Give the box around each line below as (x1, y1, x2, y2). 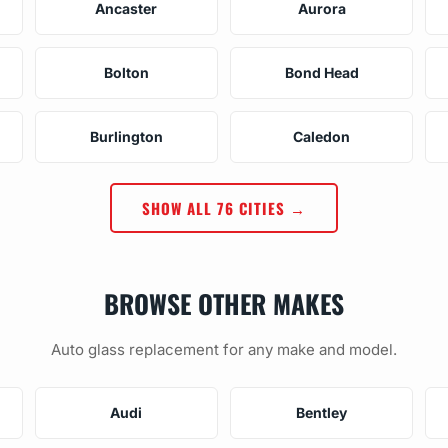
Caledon (293, 127, 351, 145)
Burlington (89, 127, 163, 145)
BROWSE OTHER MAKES (104, 283, 344, 322)
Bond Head (284, 63, 359, 81)
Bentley (296, 403, 348, 421)
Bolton (103, 63, 149, 81)
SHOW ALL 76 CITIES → (142, 196, 306, 219)
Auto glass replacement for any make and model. (51, 339, 397, 359)
